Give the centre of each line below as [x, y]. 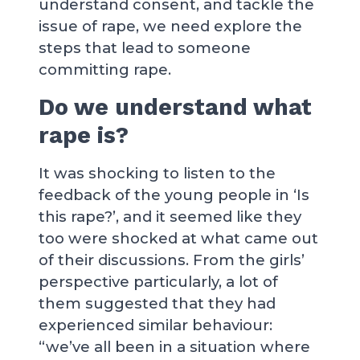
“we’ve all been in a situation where [174, 347]
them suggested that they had [157, 303]
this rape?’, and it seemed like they [170, 217]
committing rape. [105, 70]
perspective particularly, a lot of [158, 282]
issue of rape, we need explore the [170, 26]
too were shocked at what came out [178, 238]
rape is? [84, 135]
